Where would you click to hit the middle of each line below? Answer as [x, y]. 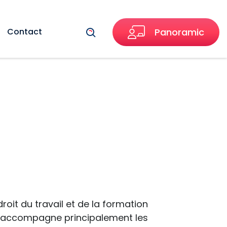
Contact [25, 32]
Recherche [121, 32]
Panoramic [179, 32]
